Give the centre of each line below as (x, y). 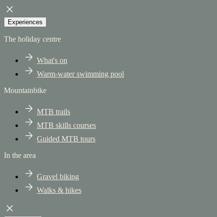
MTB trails (54, 112)
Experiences (25, 22)
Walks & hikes (59, 190)
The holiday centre (32, 39)
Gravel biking (58, 177)
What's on (52, 61)
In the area (20, 155)
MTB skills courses (66, 125)
